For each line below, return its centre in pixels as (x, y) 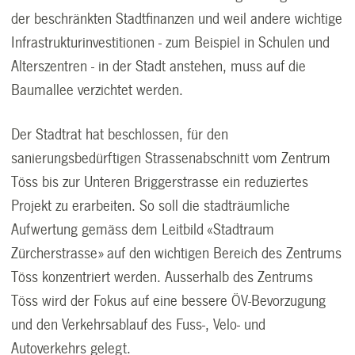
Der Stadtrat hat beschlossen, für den (120, 134)
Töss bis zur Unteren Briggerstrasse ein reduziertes (160, 182)
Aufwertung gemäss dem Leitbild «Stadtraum (143, 229)
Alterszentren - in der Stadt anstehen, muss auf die (159, 66)
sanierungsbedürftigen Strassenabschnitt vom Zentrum (171, 158)
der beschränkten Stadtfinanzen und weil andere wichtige (177, 19)
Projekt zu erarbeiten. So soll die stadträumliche (151, 206)
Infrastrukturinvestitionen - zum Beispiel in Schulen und (171, 42)
